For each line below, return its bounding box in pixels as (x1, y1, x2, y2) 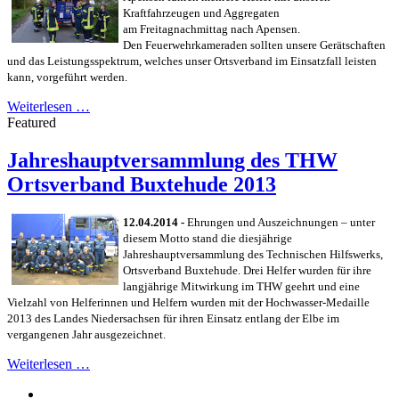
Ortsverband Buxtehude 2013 (7, 172, 276, 196)
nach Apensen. (228, 21, 300, 36)
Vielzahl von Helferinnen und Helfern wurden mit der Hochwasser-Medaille (7, 296, 370, 310)
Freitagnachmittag (140, 21, 228, 36)
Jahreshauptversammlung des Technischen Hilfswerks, (123, 248, 383, 262)
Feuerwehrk (145, 37, 201, 52)
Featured (7, 114, 56, 130)
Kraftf (123, 5, 151, 20)
